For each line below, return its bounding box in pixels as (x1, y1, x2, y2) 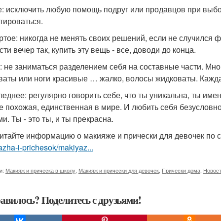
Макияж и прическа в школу (5, 166, 75, 174)
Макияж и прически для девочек (78, 166, 159, 174)
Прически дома (162, 166, 200, 174)
